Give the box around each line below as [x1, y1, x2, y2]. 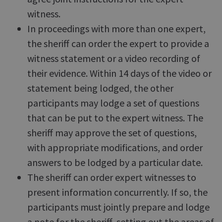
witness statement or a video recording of [27, 52, 200, 64]
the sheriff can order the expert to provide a [27, 37, 209, 50]
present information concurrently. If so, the [27, 186, 208, 198]
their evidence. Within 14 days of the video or [27, 67, 212, 79]
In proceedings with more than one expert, [27, 22, 206, 35]
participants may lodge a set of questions [27, 97, 199, 109]
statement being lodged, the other [27, 82, 173, 94]
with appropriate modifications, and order [27, 141, 203, 154]
